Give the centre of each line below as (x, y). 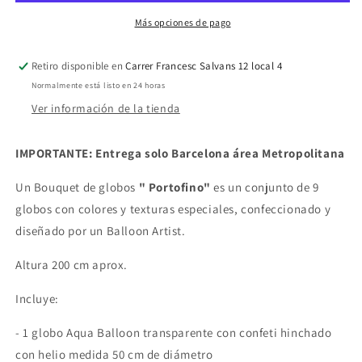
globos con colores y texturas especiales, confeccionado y (173, 208)
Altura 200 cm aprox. (72, 264)
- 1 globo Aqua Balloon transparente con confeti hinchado (174, 332)
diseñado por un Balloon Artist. (101, 230)
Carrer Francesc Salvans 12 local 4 (204, 65)
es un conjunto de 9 (265, 187)
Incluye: (37, 298)
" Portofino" (175, 187)
